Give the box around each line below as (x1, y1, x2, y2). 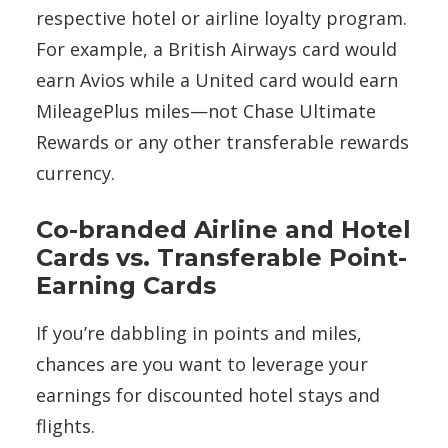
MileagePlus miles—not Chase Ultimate (36, 98, 376, 123)
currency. (36, 160, 115, 185)
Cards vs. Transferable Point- (36, 242, 407, 272)
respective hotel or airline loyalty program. (36, 5, 407, 30)
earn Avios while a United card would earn (36, 67, 398, 92)
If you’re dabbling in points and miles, (36, 320, 362, 345)
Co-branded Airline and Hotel (36, 214, 411, 244)
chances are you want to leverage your (36, 351, 368, 376)
